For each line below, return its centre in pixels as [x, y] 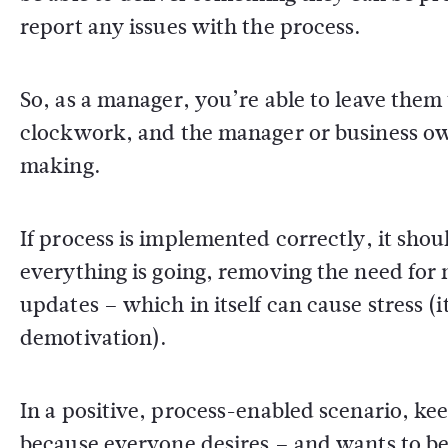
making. [60, 165]
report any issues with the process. [191, 26]
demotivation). [94, 337]
